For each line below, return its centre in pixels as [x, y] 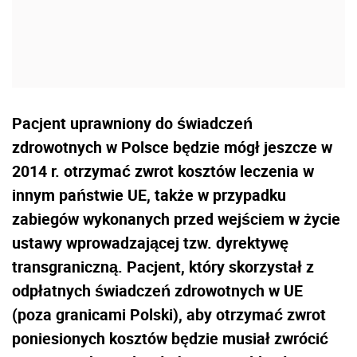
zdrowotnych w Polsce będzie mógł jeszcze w [172, 147]
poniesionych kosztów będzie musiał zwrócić [170, 338]
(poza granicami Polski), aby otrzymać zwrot [169, 314]
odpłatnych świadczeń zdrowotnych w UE [157, 290]
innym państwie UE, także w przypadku [149, 194]
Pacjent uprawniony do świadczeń [132, 123]
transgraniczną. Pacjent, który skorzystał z [163, 266]
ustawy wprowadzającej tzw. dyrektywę [150, 242]
